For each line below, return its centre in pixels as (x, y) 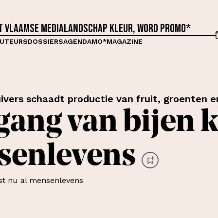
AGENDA (77, 41)
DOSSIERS (45, 41)
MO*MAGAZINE (117, 41)
